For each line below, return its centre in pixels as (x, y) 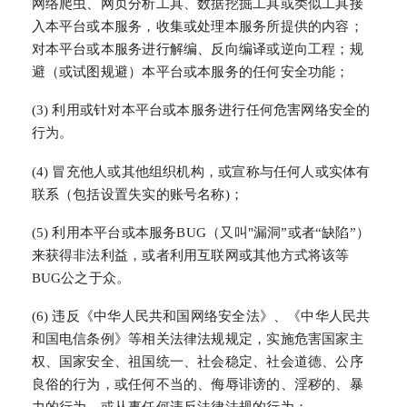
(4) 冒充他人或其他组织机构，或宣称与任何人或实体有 (201, 171)
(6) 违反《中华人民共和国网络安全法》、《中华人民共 (201, 317)
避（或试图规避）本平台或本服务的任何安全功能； (190, 71)
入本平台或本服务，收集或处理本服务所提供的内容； (197, 26)
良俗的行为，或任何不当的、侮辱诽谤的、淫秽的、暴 (197, 385)
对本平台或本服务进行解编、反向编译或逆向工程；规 (197, 49)
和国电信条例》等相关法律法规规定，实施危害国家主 (197, 339)
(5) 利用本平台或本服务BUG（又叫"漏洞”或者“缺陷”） (201, 232)
